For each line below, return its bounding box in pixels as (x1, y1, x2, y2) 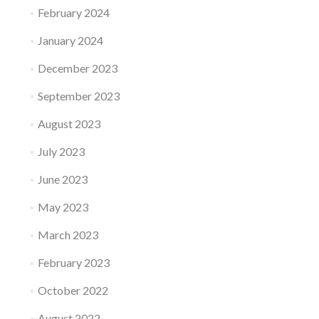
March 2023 (37, 228, 98, 242)
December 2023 (37, 61, 117, 75)
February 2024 (37, 6, 110, 20)
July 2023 (37, 145, 85, 159)
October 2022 (37, 283, 108, 298)
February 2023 (37, 256, 110, 270)
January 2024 (37, 33, 103, 48)
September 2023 (37, 89, 120, 103)
